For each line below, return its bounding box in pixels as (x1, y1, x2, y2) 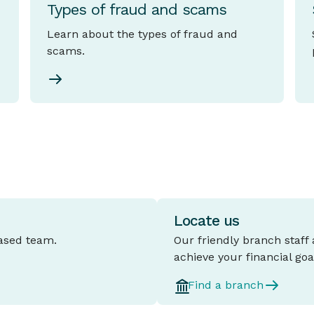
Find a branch (188, 278, 264, 292)
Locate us (174, 212, 239, 230)
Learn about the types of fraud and (46, 27, 238, 41)
